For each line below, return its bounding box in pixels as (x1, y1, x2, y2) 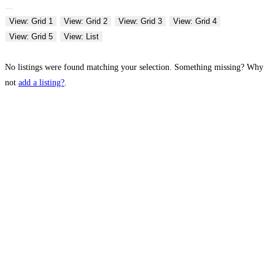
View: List (64, 31, 99, 41)
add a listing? (18, 77, 64, 87)
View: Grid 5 (9, 31, 53, 41)
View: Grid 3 (118, 16, 162, 26)
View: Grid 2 (64, 16, 107, 26)
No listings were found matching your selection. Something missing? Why (5, 62, 263, 72)
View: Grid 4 (173, 16, 217, 26)
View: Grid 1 (9, 16, 53, 26)
